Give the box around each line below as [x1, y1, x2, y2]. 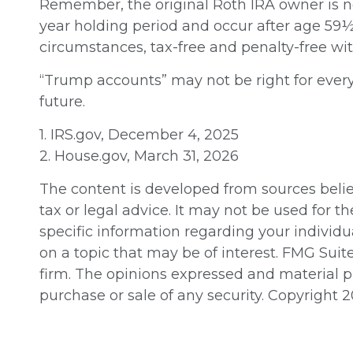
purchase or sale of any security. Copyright [39, 286, 342, 304]
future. [39, 92, 85, 110]
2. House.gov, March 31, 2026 [39, 147, 239, 165]
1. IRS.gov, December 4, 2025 [39, 125, 239, 143]
